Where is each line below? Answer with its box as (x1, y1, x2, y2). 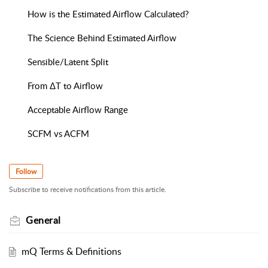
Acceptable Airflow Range (28, 103, 128, 116)
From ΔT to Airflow (28, 80, 103, 92)
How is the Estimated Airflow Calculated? (28, 8, 189, 20)
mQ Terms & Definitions (21, 245, 121, 258)
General (26, 214, 61, 227)
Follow (16, 166, 36, 177)
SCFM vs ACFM (28, 127, 89, 140)
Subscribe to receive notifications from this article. (9, 184, 166, 195)
